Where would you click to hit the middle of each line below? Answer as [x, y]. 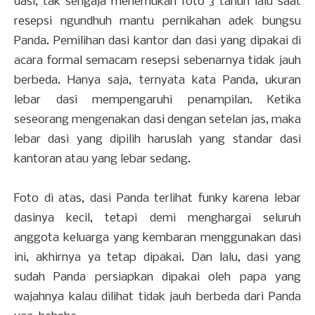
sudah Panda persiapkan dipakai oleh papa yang [157, 278]
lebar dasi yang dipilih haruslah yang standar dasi [157, 140]
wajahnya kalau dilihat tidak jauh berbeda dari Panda [157, 297]
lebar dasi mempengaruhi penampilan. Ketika [157, 101]
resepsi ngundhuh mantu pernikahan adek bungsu [157, 22]
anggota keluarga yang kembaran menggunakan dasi [157, 238]
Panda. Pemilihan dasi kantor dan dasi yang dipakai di [157, 41]
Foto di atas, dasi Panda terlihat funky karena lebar [157, 199]
